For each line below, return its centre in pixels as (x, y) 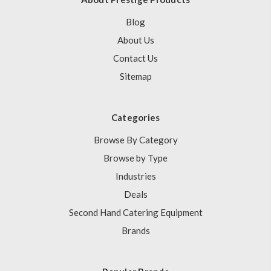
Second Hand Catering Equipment (135, 212)
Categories (135, 117)
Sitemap (135, 76)
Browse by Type (135, 158)
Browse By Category (135, 139)
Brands (135, 230)
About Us (135, 40)
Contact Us (135, 58)
